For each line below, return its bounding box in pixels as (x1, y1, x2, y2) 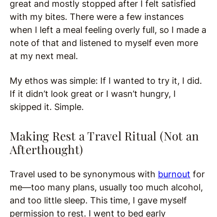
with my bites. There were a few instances (10, 12, 184, 22)
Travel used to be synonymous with (10, 169, 158, 180)
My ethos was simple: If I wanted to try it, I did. (10, 76, 202, 86)
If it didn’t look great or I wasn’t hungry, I (10, 89, 176, 99)
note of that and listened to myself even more (10, 38, 198, 48)
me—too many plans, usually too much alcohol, (10, 182, 203, 193)
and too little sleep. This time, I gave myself (10, 195, 187, 206)
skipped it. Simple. (10, 102, 84, 112)
